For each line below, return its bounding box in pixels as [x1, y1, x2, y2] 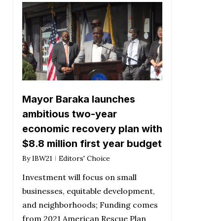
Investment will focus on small [22, 172, 137, 183]
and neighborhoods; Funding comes [22, 200, 158, 210]
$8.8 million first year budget [22, 138, 162, 150]
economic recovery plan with [22, 123, 162, 135]
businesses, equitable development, [22, 186, 155, 196]
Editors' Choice [58, 154, 110, 163]
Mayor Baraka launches [22, 93, 135, 106]
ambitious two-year [22, 108, 117, 120]
